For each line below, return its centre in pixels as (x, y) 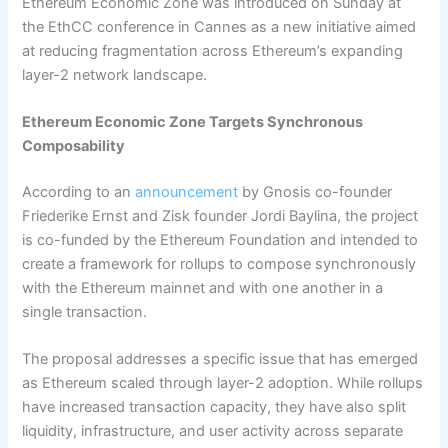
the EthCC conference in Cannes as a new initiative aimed (219, 26)
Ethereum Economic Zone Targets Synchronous (193, 121)
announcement (187, 191)
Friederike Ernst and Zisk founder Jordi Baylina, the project (220, 215)
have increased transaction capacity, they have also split (214, 407)
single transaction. (87, 311)
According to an (79, 191)
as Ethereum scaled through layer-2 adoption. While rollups (223, 383)
